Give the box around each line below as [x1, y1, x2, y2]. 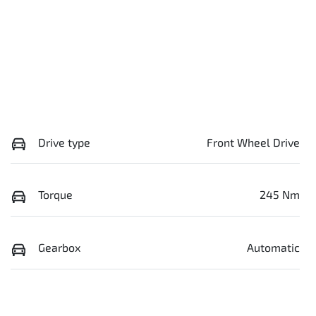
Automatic [247, 240, 300, 254]
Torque [38, 188, 73, 202]
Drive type [38, 135, 90, 149]
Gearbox [38, 240, 80, 254]
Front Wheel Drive [207, 135, 300, 149]
